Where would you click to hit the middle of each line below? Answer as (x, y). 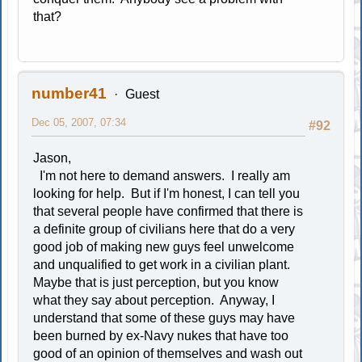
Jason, (53, 158)
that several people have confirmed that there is (168, 211)
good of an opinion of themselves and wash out (168, 353)
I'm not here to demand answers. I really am (162, 175)
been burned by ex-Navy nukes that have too (161, 335)
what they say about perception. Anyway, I (154, 300)
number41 (69, 93)
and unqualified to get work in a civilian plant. (164, 264)
